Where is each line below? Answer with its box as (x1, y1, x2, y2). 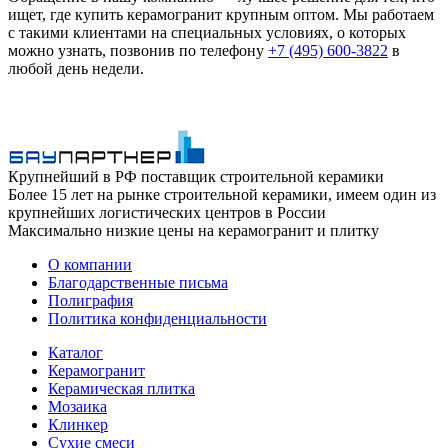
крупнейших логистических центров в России (8, 203, 326, 221)
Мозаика (48, 397, 107, 415)
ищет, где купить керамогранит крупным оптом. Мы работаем (8, 5, 434, 23)
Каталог (48, 343, 103, 361)
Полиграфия (48, 291, 133, 309)
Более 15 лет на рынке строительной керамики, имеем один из (8, 185, 436, 203)
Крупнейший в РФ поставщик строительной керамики (8, 167, 384, 185)
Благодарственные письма (48, 273, 228, 291)
